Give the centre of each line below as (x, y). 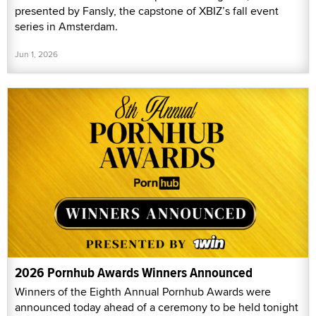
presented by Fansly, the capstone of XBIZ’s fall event (147, 11)
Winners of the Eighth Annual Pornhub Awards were (143, 291)
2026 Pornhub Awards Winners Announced (134, 272)
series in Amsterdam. (66, 27)
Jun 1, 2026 (36, 54)
